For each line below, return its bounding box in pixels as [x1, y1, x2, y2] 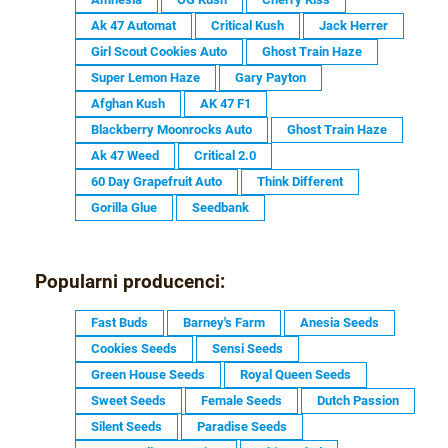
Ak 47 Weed [91, 147, 159, 163]
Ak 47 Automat [91, 17, 176, 33]
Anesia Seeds [300, 314, 379, 330]
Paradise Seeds [197, 418, 287, 434]
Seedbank [192, 199, 249, 215]
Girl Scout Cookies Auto [91, 43, 227, 59]
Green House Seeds [91, 366, 205, 382]
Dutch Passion [317, 392, 399, 408]
